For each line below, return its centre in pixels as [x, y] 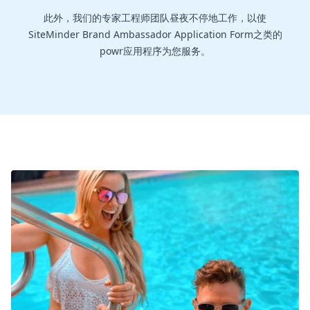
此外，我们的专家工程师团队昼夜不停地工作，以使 [155, 18]
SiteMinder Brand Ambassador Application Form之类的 [155, 35]
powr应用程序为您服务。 [155, 51]
